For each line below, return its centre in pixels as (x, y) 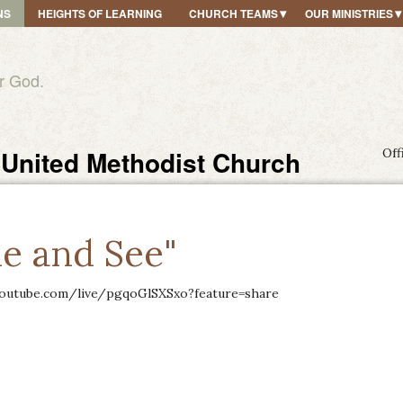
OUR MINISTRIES (349, 13)
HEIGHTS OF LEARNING (100, 13)
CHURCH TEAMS (233, 13)
